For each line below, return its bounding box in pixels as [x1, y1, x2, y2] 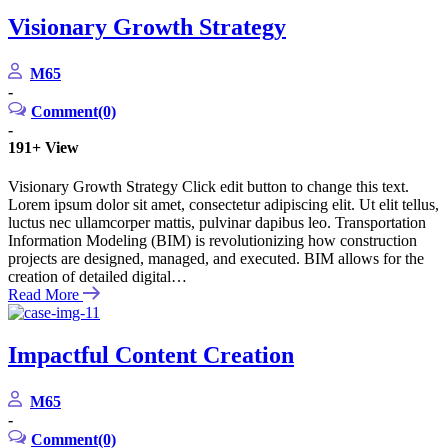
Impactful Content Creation [8, 342, 294, 369]
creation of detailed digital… [8, 268, 187, 286]
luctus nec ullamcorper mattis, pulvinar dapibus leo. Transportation [8, 214, 426, 232]
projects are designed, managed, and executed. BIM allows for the [8, 250, 424, 268]
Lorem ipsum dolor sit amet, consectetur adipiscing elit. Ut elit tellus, [8, 196, 439, 214]
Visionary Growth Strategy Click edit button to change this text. [8, 178, 409, 196]
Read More [8, 286, 79, 304]
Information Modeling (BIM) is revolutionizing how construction [8, 232, 417, 250]
